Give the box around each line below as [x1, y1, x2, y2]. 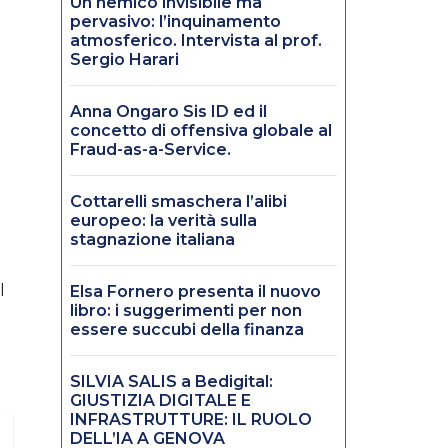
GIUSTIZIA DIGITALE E [70, 391, 251, 411]
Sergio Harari [70, 50, 179, 70]
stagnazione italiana [70, 230, 235, 250]
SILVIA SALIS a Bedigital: [70, 372, 273, 392]
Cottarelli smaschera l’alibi [70, 192, 287, 212]
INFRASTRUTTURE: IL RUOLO [70, 410, 312, 430]
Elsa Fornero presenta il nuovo [70, 282, 321, 302]
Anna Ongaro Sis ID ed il [70, 102, 267, 122]
